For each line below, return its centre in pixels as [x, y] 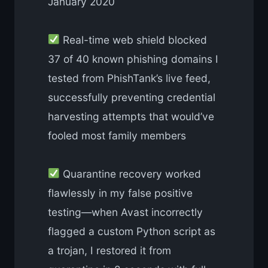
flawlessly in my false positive [120, 193]
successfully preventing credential [132, 97]
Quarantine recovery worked [130, 173]
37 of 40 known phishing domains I [133, 59]
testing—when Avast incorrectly [125, 212]
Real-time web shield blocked [133, 39]
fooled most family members [117, 135]
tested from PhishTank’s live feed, [129, 78]
